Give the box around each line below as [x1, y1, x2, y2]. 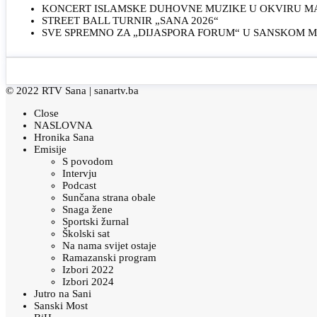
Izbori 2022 [62, 264, 114, 276]
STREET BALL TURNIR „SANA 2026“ [42, 15, 219, 27]
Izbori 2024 [62, 276, 114, 288]
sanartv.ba [94, 85, 139, 97]
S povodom [62, 156, 113, 168]
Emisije [34, 144, 67, 156]
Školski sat [62, 228, 110, 240]
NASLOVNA [34, 120, 93, 132]
